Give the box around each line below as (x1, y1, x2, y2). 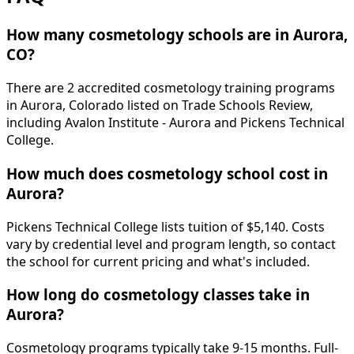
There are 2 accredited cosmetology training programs (6, 79, 335, 97)
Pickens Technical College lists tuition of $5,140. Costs (6, 217, 325, 235)
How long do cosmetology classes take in (6, 284, 310, 305)
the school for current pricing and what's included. (6, 252, 310, 270)
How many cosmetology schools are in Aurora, (6, 24, 348, 45)
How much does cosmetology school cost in (6, 163, 328, 183)
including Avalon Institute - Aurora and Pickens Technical (6, 114, 345, 132)
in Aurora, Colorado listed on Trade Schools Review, (6, 96, 313, 115)
